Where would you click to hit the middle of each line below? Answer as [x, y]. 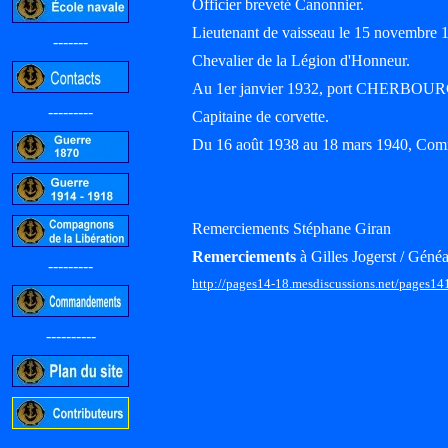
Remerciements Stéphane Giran [291, 228]
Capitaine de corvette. [260, 116]
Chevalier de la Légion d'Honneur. [301, 60]
